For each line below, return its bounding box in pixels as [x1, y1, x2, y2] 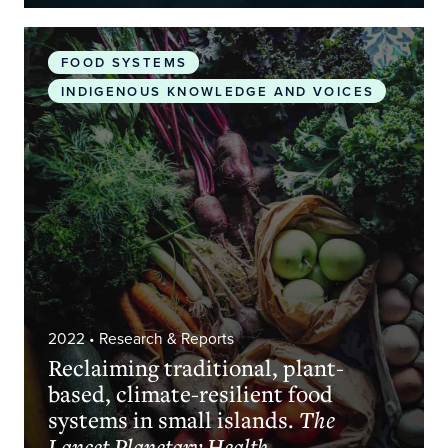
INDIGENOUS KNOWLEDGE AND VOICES [60, 82, 375, 102]
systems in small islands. [47, 403, 299, 434]
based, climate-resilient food [47, 377, 333, 408]
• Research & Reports [84, 326, 234, 350]
